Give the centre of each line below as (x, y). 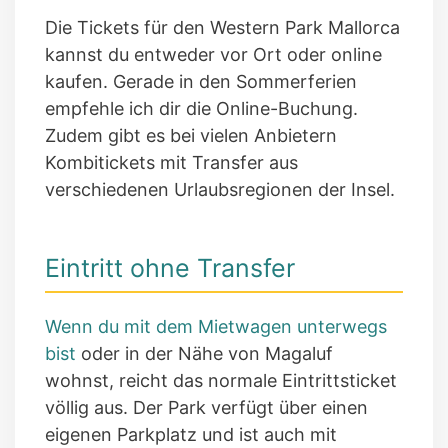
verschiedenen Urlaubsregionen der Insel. (220, 190)
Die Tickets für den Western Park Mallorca (222, 28)
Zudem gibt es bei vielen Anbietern (191, 136)
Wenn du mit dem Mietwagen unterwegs (216, 326)
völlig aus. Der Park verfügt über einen (206, 407)
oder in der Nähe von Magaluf (204, 353)
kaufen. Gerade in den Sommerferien (201, 82)
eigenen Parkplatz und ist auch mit (191, 434)
